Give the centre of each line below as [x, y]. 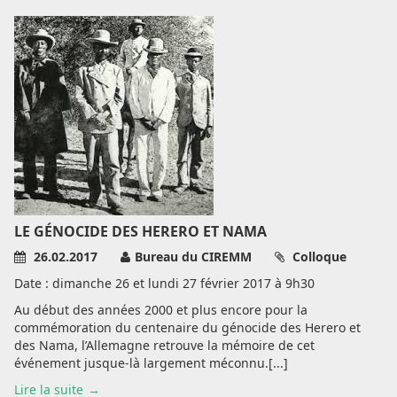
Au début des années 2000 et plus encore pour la [161, 310]
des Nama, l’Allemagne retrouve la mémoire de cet [164, 345]
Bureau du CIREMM [193, 257]
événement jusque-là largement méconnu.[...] [151, 363]
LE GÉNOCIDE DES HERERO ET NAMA [140, 231]
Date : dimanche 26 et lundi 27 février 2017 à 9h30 [164, 283]
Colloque [318, 257]
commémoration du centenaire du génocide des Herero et [187, 327]
